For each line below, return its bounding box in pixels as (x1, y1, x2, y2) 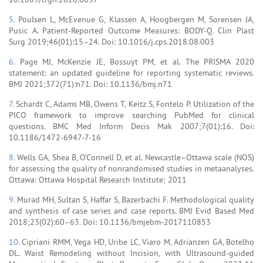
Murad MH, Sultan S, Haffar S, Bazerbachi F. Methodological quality (17, 194, 254, 205)
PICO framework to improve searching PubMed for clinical (9, 109, 254, 120)
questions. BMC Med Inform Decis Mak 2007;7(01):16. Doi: (9, 120, 254, 131)
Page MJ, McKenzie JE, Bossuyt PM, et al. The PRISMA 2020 (19, 56, 255, 67)
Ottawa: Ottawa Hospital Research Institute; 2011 (9, 174, 187, 185)
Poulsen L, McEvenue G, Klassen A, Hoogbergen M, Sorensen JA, (18, 14, 255, 25)
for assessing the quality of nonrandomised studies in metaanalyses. (9, 163, 254, 174)
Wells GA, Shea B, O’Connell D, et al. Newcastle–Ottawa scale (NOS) (17, 151, 255, 163)
